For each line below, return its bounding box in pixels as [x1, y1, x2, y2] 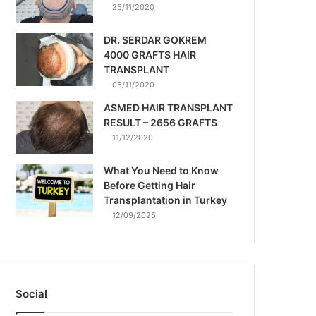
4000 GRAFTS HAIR [104, 49, 197, 61]
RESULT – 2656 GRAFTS [104, 116, 218, 128]
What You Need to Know [104, 164, 219, 176]
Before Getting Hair [104, 179, 196, 191]
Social [16, 287, 48, 300]
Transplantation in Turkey [104, 194, 228, 206]
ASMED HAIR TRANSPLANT [104, 102, 233, 114]
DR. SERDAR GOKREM [104, 34, 207, 46]
